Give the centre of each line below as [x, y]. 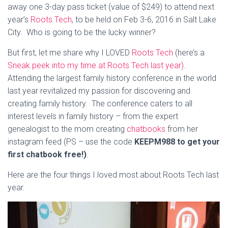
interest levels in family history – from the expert [93, 116]
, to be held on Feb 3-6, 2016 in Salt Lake [144, 19]
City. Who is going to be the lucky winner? [82, 32]
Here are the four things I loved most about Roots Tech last [113, 175]
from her [182, 129]
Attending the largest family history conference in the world [112, 78]
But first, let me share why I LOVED [70, 52]
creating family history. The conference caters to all [100, 103]
